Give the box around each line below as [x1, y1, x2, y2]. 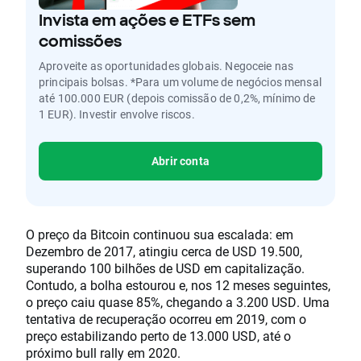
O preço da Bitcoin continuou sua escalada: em [26, 226, 293, 243]
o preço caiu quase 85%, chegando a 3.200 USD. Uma [26, 293, 330, 311]
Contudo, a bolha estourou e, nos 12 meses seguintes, [26, 276, 330, 294]
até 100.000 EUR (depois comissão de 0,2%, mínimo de [39, 90, 316, 106]
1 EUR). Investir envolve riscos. [39, 106, 195, 122]
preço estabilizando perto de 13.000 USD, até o [26, 327, 291, 345]
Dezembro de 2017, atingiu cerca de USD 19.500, [26, 243, 302, 260]
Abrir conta [151, 153, 210, 169]
